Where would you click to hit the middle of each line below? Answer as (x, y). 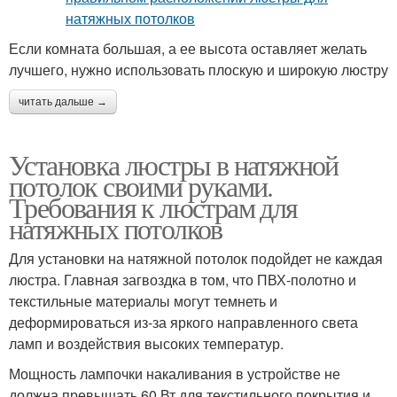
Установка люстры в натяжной (174, 164)
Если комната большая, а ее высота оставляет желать (188, 48)
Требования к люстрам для (153, 207)
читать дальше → (63, 102)
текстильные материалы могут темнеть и (143, 301)
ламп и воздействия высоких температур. (146, 343)
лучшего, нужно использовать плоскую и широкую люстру (198, 70)
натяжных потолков (116, 228)
